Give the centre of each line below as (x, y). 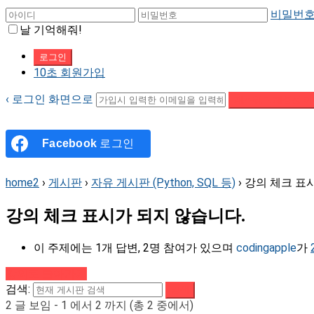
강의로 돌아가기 (46, 274)
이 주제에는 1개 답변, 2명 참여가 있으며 (135, 248)
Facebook (69, 144)
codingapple (266, 248)
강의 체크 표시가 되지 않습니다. (125, 216)
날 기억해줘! (51, 30)
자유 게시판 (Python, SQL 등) (163, 183)
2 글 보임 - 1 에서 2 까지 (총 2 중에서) (100, 306)
